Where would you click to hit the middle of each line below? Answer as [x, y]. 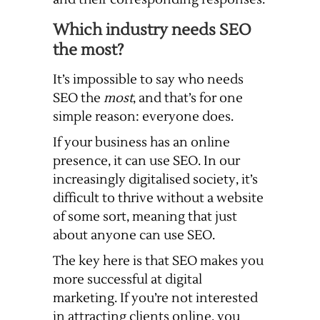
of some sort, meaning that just [145, 217]
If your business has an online [141, 143]
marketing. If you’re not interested [155, 299]
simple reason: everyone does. [143, 117]
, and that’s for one [188, 99]
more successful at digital [127, 280]
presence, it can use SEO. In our [146, 161]
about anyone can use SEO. [134, 236]
